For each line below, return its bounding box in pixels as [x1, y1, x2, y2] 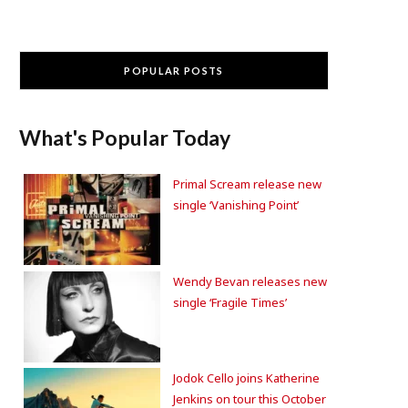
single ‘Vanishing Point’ [173, 197, 299, 213]
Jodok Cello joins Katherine [173, 370, 320, 386]
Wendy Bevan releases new [173, 272, 327, 290]
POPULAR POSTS [124, 65, 224, 76]
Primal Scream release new [173, 176, 321, 192]
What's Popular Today [19, 125, 230, 150]
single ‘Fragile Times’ [173, 293, 287, 311]
